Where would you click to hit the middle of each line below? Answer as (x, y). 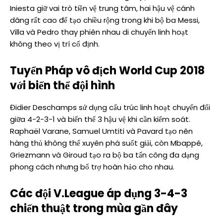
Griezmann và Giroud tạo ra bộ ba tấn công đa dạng (105, 155)
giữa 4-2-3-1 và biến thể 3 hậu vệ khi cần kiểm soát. (100, 119)
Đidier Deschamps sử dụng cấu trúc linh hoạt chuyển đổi (110, 108)
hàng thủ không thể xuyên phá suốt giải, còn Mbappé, (106, 143)
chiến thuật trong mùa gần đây (94, 209)
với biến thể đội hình (62, 86)
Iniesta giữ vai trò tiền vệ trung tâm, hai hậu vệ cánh (102, 8)
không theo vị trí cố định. (55, 44)
